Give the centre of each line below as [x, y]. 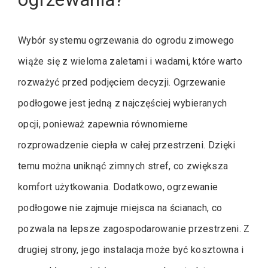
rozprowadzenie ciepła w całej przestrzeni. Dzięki [127, 145]
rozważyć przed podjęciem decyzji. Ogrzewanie [122, 83]
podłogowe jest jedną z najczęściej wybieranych [123, 103]
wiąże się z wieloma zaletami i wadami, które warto [130, 62]
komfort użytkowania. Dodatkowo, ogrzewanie [118, 187]
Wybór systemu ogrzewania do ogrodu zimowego [126, 41]
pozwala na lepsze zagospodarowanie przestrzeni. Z [134, 229]
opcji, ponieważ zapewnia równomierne [103, 124]
